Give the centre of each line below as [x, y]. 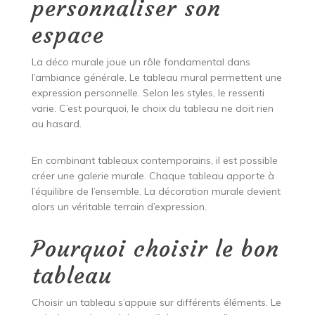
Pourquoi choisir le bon [155, 249]
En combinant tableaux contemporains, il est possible [154, 161]
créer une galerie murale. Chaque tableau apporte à [153, 176]
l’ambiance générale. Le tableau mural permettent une [156, 78]
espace [67, 36]
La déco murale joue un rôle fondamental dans [141, 62]
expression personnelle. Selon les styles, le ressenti [148, 93]
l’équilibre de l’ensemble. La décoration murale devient [156, 192]
